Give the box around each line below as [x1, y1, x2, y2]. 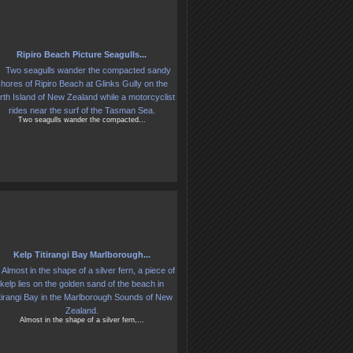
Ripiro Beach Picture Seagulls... [17, 50, 147, 60]
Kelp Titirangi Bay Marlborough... [13, 250, 150, 260]
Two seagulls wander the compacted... [17, 116, 146, 124]
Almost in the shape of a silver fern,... [19, 316, 144, 325]
